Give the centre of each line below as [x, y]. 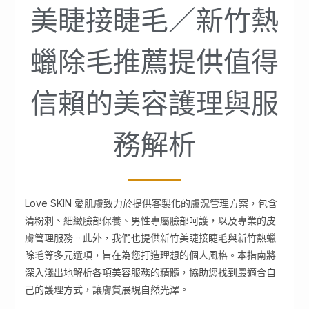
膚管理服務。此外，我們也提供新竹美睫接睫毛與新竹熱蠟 [151, 237]
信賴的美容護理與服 [154, 103]
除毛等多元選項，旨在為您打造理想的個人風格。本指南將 [151, 255]
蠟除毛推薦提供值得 [154, 62]
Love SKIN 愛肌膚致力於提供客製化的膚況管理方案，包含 [151, 203]
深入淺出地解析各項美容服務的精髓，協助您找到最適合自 [151, 272]
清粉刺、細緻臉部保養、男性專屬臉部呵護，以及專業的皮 [151, 220]
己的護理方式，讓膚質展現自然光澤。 [107, 289]
